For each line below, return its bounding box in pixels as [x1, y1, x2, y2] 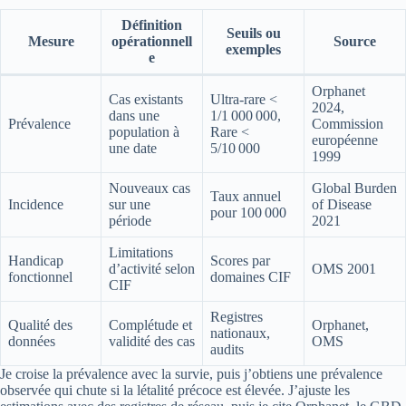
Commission [312, 115, 383, 131]
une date [109, 140, 157, 156]
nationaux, [210, 324, 270, 341]
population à [109, 123, 179, 140]
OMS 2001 [312, 260, 376, 276]
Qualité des [8, 316, 72, 333]
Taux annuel [210, 188, 281, 204]
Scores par [210, 252, 270, 268]
